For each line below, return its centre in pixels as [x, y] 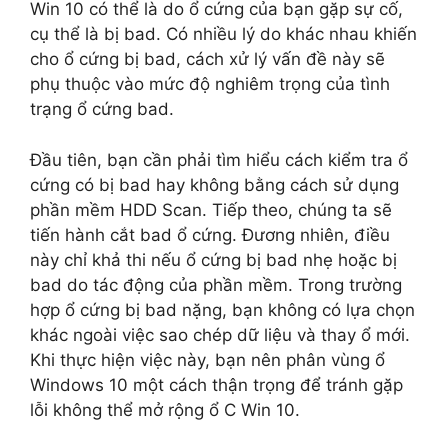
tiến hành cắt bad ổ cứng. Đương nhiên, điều [210, 234]
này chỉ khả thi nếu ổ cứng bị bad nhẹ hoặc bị [213, 259]
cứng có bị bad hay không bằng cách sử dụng [214, 184]
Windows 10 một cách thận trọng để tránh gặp [216, 384]
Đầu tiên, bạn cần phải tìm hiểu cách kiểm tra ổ [219, 159]
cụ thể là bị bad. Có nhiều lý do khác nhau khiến [223, 34]
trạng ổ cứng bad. [102, 109]
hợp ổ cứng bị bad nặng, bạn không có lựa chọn [222, 309]
